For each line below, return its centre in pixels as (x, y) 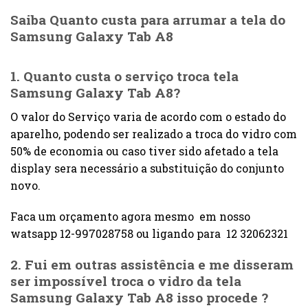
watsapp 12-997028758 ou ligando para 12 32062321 (149, 234)
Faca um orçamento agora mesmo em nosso (130, 217)
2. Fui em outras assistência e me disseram (152, 265)
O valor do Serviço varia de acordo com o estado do (148, 116)
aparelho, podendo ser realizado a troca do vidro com (154, 133)
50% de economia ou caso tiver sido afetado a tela (144, 151)
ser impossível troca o (84, 281)
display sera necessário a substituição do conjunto (147, 168)
